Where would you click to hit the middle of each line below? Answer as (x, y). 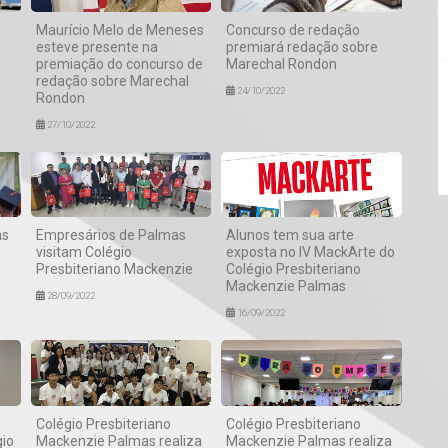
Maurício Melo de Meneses (119, 29)
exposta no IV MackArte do (311, 252)
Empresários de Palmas (110, 235)
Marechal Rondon (282, 63)
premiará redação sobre (302, 46)
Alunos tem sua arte (290, 235)
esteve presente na (96, 46)
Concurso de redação (293, 29)
